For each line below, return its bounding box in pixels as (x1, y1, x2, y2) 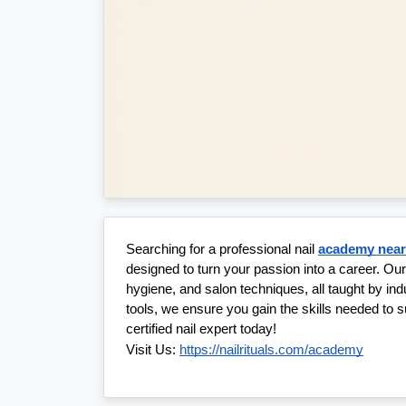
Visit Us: (126, 343, 179, 358)
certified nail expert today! (126, 322, 276, 337)
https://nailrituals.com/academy (179, 343, 363, 358)
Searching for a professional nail (126, 242, 318, 257)
